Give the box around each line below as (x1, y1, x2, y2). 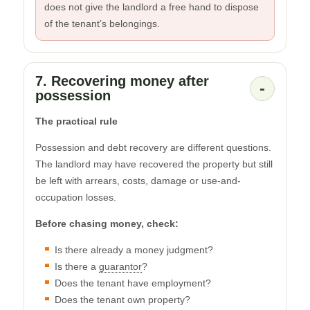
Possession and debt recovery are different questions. (35, 141, 271, 153)
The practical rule (35, 115, 118, 127)
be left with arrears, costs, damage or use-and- (35, 174, 241, 186)
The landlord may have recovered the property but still (35, 158, 273, 170)
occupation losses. (35, 191, 116, 203)
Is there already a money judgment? (55, 244, 213, 255)
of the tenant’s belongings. (44, 17, 160, 29)
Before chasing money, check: (35, 217, 179, 229)
